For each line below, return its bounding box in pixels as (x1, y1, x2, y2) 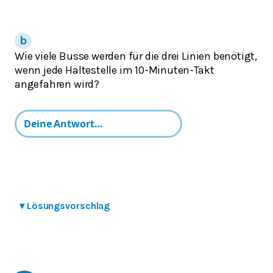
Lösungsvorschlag (26, 199, 110, 211)
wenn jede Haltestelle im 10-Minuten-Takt (15, 63, 214, 77)
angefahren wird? (15, 77, 99, 91)
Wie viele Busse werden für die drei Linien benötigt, (15, 49, 258, 63)
